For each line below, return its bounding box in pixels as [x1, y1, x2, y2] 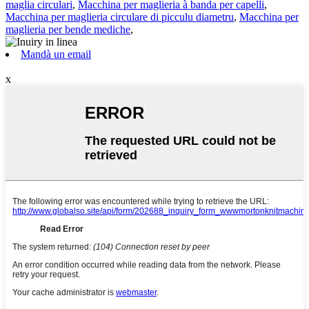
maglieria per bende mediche [6, 23, 130, 35]
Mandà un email [21, 48, 91, 60]
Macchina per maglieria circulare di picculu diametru [6, 10, 234, 23]
